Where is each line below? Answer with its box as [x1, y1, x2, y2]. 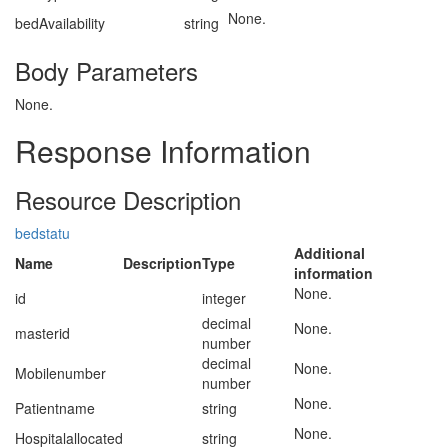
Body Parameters [15, 53, 198, 88]
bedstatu [15, 223, 70, 243]
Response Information [15, 129, 311, 172]
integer [202, 288, 246, 308]
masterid [15, 323, 70, 343]
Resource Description [15, 182, 241, 217]
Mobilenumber [15, 363, 106, 383]
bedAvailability [15, 13, 105, 33]
